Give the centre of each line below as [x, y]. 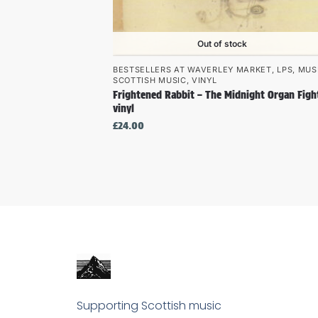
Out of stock [223, 43]
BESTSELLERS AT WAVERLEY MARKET [192, 69]
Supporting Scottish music [149, 305]
